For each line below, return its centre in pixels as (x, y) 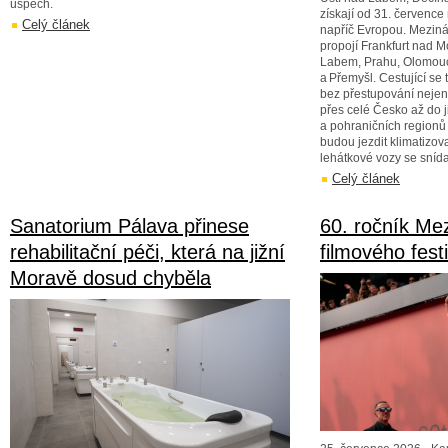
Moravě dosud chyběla (110, 278)
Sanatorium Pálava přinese (129, 226)
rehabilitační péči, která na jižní (147, 252)
